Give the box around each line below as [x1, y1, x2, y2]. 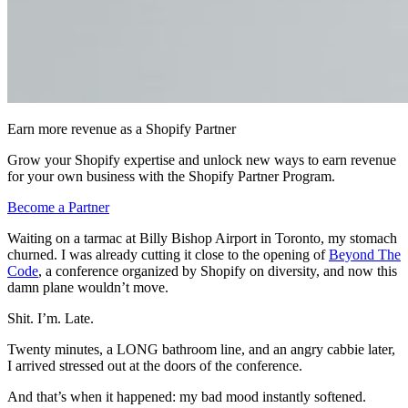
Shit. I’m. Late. [7, 310, 94, 326]
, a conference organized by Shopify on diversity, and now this [38, 262, 397, 279]
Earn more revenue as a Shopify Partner [7, 120, 236, 137]
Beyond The [329, 246, 401, 262]
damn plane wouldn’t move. [7, 279, 168, 295]
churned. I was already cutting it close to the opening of [7, 246, 329, 262]
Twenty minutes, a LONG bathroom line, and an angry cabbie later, [7, 341, 395, 357]
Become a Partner [7, 199, 109, 215]
